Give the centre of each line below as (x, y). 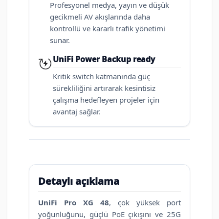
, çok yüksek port (145, 203)
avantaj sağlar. (77, 112)
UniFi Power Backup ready (104, 59)
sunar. (60, 40)
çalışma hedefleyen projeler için (106, 100)
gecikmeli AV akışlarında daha (100, 17)
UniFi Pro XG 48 (74, 203)
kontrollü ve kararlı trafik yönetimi (108, 29)
